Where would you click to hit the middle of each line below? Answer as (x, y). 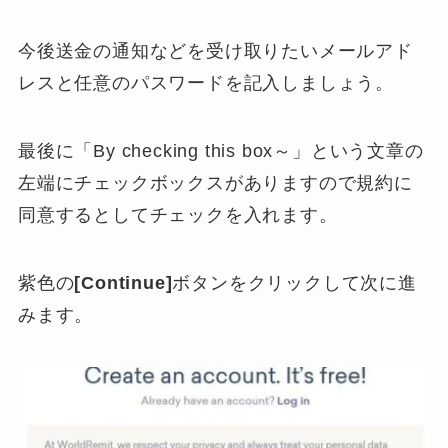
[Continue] (123, 282)
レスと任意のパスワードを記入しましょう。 (206, 83)
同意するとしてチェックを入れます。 (177, 214)
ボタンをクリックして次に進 (294, 282)
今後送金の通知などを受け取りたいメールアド (215, 51)
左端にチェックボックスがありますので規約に (215, 182)
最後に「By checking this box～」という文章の (220, 150)
